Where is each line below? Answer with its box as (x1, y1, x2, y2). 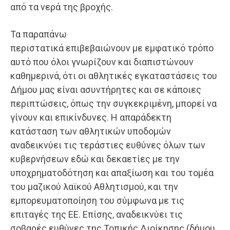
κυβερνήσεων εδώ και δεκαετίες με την (10, 154, 180, 165)
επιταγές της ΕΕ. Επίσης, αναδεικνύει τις (10, 209, 183, 220)
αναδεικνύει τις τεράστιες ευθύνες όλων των (10, 140, 205, 151)
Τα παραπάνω (10, 29, 67, 40)
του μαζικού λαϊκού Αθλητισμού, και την (10, 181, 178, 193)
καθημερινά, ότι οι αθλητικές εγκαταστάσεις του (10, 70, 217, 82)
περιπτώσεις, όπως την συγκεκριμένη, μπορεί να (10, 98, 217, 109)
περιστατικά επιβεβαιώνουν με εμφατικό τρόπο (10, 43, 214, 54)
